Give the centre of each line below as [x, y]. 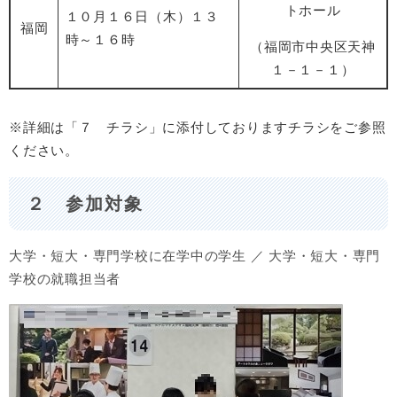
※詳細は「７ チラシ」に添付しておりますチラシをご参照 [198, 128]
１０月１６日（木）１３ [142, 17]
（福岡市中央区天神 [313, 47]
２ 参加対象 [85, 203]
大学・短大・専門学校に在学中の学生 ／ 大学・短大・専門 [195, 256]
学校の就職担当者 [65, 279]
